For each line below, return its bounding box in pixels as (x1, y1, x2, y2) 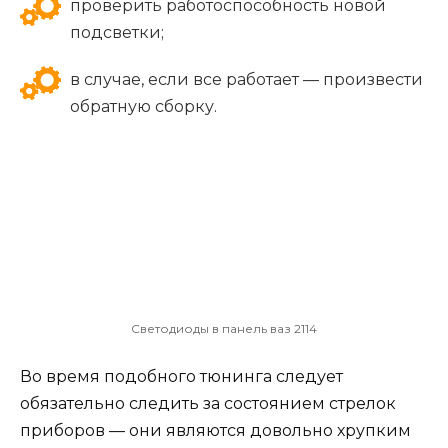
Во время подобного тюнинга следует (20, 367, 343, 387)
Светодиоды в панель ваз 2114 (131, 321, 317, 337)
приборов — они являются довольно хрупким (20, 421, 411, 441)
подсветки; (70, 22, 164, 42)
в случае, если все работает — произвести (70, 69, 423, 89)
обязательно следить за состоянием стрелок (20, 394, 396, 414)
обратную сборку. (70, 96, 217, 116)
